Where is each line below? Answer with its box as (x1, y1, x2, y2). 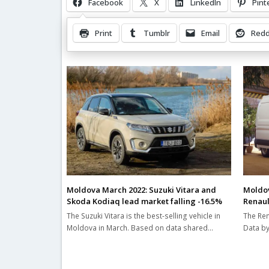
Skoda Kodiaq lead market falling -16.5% (67, 196, 223, 207)
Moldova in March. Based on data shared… (67, 223, 214, 234)
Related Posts (67, 40, 128, 53)
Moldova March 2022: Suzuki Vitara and (67, 184, 217, 196)
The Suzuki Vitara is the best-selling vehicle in (67, 211, 221, 222)
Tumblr (144, 28, 171, 38)
